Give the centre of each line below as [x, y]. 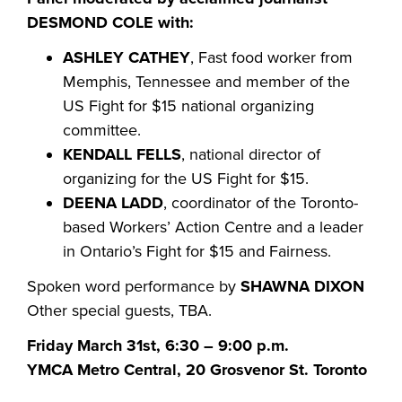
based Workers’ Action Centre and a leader [213, 227]
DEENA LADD [113, 203]
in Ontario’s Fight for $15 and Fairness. [197, 251]
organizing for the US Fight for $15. [186, 179]
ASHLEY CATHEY [127, 57]
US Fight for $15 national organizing [188, 106]
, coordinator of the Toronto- [261, 203]
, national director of [251, 154]
